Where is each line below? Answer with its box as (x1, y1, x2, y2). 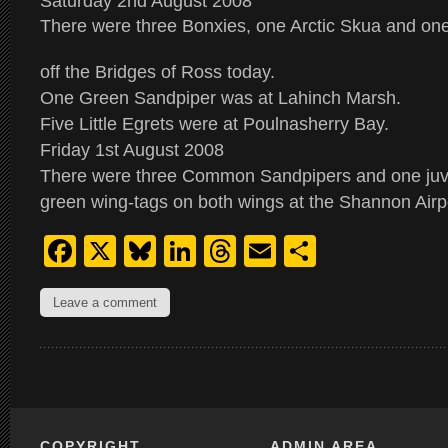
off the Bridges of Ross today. (40, 62, 275, 82)
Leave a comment (53, 295, 157, 310)
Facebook (76, 233, 218, 269)
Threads (236, 233, 355, 269)
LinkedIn (196, 233, 318, 269)
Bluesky (156, 233, 268, 269)
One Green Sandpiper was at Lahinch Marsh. (40, 88, 401, 108)
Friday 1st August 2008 (40, 140, 224, 160)
